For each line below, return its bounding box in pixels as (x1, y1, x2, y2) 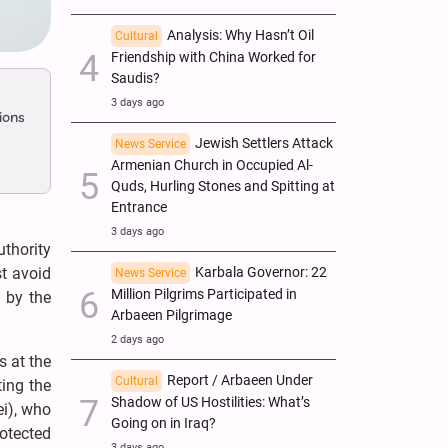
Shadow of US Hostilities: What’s (111, 393, 310, 411)
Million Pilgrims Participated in (111, 285, 297, 303)
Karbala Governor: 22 (195, 263, 327, 281)
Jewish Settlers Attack (195, 134, 333, 152)
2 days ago (111, 332, 164, 346)
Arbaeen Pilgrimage (111, 306, 232, 324)
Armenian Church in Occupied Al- (111, 156, 313, 174)
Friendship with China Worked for (111, 48, 316, 66)
